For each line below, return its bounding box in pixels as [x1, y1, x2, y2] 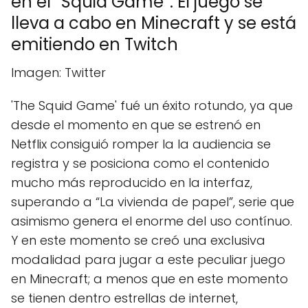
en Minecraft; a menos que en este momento [11, 269, 288, 287]
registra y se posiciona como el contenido [11, 154, 269, 172]
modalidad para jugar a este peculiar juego [11, 250, 285, 268]
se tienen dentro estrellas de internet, [11, 289, 238, 307]
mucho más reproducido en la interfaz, [11, 173, 252, 191]
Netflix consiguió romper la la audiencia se [11, 135, 271, 153]
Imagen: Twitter [11, 63, 106, 81]
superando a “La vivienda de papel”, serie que [11, 192, 294, 210]
